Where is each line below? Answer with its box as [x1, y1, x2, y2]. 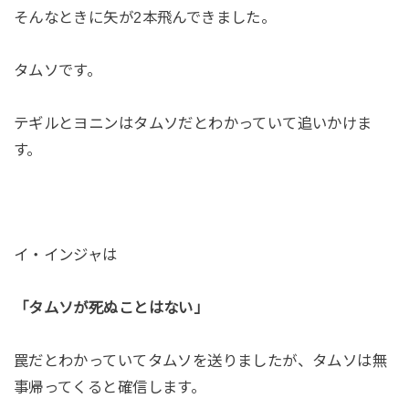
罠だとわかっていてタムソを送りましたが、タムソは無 [13, 351, 388, 369]
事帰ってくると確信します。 [13, 378, 206, 395]
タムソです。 [13, 61, 102, 79]
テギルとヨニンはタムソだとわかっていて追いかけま [13, 114, 372, 131]
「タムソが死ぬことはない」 [13, 299, 209, 317]
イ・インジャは [13, 246, 118, 264]
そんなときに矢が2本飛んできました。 [13, 8, 277, 26]
